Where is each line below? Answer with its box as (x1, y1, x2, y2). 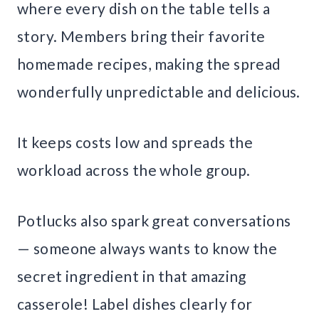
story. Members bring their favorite (17, 26, 266, 45)
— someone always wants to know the (17, 239, 278, 257)
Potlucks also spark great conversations (17, 211, 291, 229)
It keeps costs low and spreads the (17, 132, 253, 151)
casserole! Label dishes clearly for (17, 294, 253, 313)
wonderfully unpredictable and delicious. (17, 82, 300, 100)
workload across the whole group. (17, 160, 251, 179)
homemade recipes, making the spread (17, 54, 281, 73)
